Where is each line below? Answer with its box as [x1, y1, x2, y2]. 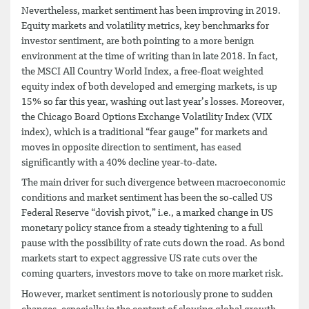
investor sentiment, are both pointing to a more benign [21, 36, 254, 46]
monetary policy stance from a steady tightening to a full [21, 223, 263, 233]
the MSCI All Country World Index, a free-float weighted [21, 66, 263, 77]
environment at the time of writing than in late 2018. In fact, [21, 51, 278, 61]
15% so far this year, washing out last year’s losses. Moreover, [21, 97, 285, 107]
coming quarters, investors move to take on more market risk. [21, 269, 283, 279]
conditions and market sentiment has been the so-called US [21, 193, 272, 203]
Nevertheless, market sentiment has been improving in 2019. [21, 6, 281, 16]
